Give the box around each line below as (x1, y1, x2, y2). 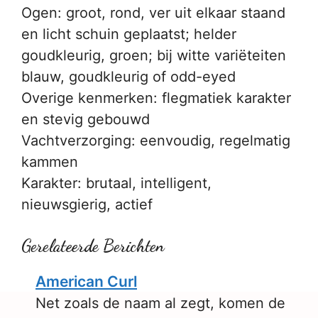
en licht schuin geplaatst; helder (21, 26, 236, 43)
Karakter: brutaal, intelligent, (21, 175, 212, 192)
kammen (21, 153, 78, 170)
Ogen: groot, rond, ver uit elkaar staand (21, 4, 285, 21)
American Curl (35, 273, 137, 290)
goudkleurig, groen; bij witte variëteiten (21, 47, 286, 64)
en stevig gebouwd (21, 111, 150, 128)
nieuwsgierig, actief (21, 196, 153, 213)
